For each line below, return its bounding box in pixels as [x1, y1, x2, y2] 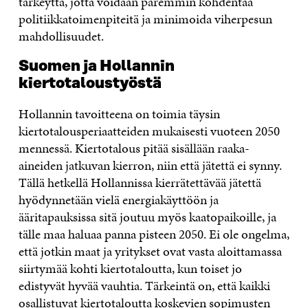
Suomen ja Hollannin [18, 57, 175, 75]
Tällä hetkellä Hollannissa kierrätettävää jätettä [18, 173, 261, 192]
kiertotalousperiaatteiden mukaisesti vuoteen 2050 [18, 121, 280, 140]
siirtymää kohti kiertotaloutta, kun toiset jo [18, 258, 242, 278]
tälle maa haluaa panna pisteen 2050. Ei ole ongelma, [18, 224, 289, 243]
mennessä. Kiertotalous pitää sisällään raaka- [18, 138, 250, 157]
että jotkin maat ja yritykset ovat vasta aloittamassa [18, 241, 282, 261]
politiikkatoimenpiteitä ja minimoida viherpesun [18, 9, 272, 28]
